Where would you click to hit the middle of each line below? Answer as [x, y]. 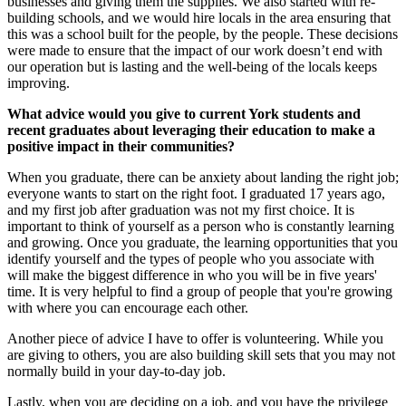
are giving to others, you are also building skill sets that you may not [201, 355]
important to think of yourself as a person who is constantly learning [201, 227]
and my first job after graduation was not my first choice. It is [181, 210]
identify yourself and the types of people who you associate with [191, 259]
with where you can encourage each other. [128, 308]
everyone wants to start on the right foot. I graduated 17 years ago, [196, 194]
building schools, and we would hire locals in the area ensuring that [199, 18]
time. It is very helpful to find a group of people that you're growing [200, 292]
